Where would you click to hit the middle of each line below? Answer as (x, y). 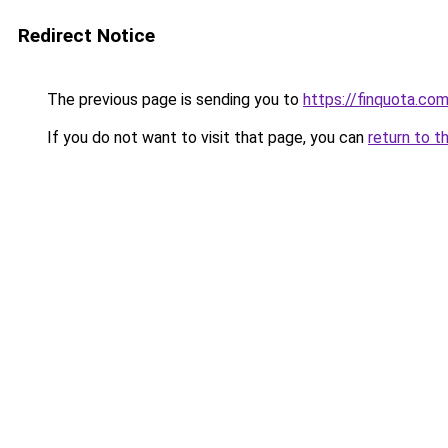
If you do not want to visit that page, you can (205, 137)
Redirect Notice (86, 35)
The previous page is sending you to (173, 99)
